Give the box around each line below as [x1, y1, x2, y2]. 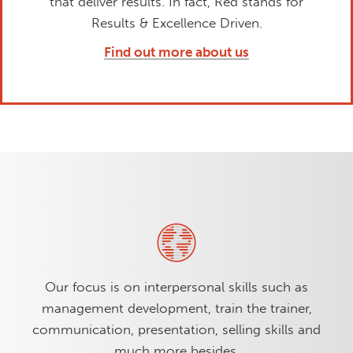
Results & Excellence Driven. [91, 14, 262, 31]
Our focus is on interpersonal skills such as [45, 278, 308, 295]
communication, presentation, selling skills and [32, 321, 321, 337]
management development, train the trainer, [41, 299, 312, 316]
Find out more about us [104, 43, 249, 60]
